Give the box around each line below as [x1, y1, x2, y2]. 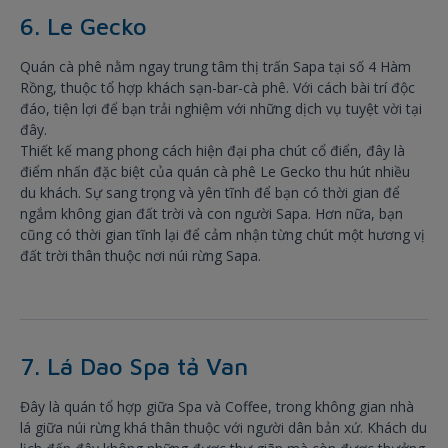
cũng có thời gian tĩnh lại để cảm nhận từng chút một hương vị [20, 225, 425, 245]
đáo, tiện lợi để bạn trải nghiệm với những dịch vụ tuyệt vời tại [20, 99, 422, 119]
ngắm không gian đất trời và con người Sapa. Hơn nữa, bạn [20, 204, 403, 224]
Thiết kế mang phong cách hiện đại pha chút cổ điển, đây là [20, 141, 405, 161]
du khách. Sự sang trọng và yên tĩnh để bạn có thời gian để [20, 183, 400, 203]
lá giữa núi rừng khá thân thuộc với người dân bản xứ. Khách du [20, 418, 427, 438]
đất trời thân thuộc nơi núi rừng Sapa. [20, 246, 261, 266]
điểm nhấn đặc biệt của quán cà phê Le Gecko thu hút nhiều [20, 162, 410, 182]
